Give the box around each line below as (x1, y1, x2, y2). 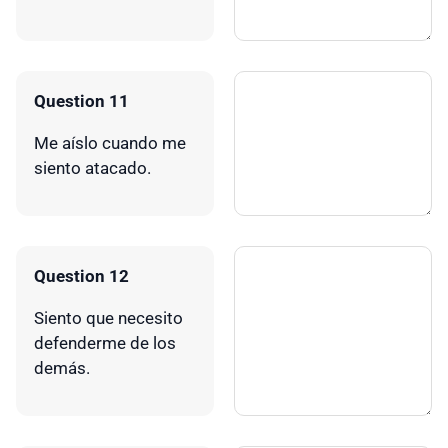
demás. (34, 357, 90, 378)
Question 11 (34, 90, 129, 111)
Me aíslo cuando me (34, 132, 186, 153)
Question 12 (34, 265, 129, 286)
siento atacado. (34, 157, 151, 178)
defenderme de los (34, 332, 176, 353)
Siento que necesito (34, 307, 183, 328)
